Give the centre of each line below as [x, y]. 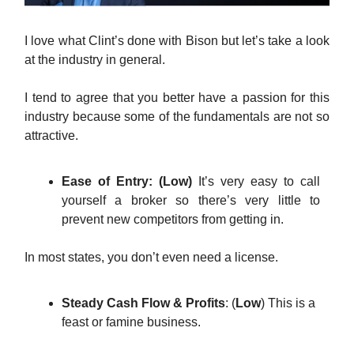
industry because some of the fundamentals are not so [177, 117]
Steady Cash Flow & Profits [143, 303]
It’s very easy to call [256, 182]
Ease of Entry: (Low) [127, 182]
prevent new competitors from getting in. [174, 220]
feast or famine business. [133, 322]
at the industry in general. [95, 60]
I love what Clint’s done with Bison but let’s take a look [177, 41]
